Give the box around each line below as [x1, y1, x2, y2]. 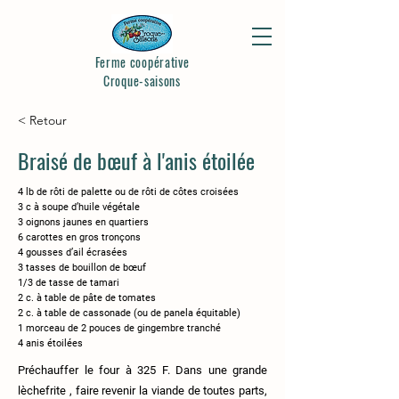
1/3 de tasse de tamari [18, 277, 119, 289]
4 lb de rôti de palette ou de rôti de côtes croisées [18, 186, 239, 198]
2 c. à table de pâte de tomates [18, 292, 156, 304]
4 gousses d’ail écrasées [18, 247, 127, 258]
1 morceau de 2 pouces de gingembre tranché [18, 322, 221, 334]
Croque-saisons [103, 71, 181, 90]
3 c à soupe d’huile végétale [18, 201, 140, 213]
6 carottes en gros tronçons [18, 232, 141, 243]
